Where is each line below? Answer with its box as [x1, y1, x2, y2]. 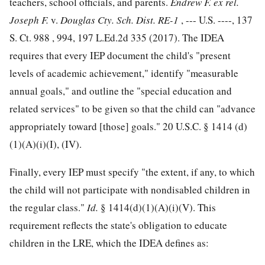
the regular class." [9, 201, 87, 215]
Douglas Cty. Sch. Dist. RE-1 [60, 13, 181, 27]
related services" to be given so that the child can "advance [9, 102, 256, 116]
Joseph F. [9, 13, 51, 27]
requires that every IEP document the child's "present [9, 49, 231, 63]
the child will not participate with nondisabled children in [9, 183, 250, 197]
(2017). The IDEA [147, 31, 224, 45]
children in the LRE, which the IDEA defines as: [9, 236, 209, 250]
